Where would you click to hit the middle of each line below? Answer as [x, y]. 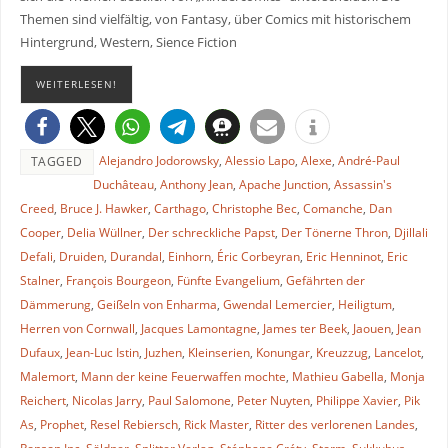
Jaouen [371, 328]
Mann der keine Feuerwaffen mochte [183, 376]
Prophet [61, 424]
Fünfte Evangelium [228, 280]
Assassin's [362, 184]
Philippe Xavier [356, 400]
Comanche [332, 208]
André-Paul [368, 160]
